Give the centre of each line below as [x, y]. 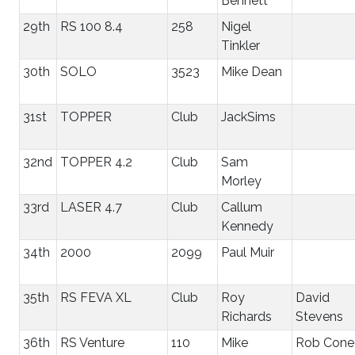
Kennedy [247, 226]
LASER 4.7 [91, 207]
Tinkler [240, 45]
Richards [246, 316]
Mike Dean [252, 71]
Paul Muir [248, 252]
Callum [242, 207]
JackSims [248, 116]
